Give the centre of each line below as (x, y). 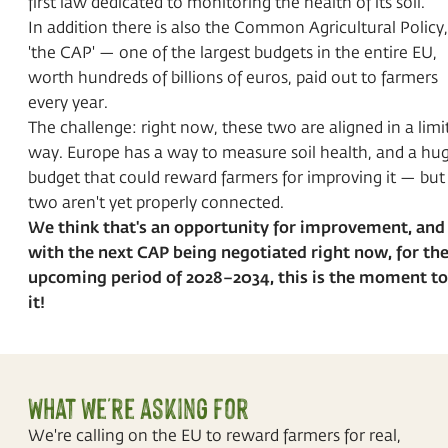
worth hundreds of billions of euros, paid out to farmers (233, 76)
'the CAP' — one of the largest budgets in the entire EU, (232, 51)
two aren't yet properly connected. (156, 201)
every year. (68, 101)
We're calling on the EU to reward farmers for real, (214, 434)
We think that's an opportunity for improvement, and (236, 226)
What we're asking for (138, 408)
